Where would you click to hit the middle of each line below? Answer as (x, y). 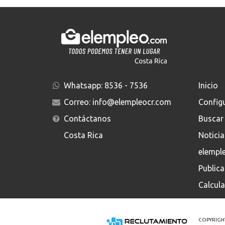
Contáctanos (87, 119)
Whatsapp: (84, 86)
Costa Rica (83, 135)
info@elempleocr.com (132, 102)
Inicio (208, 86)
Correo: (78, 102)
